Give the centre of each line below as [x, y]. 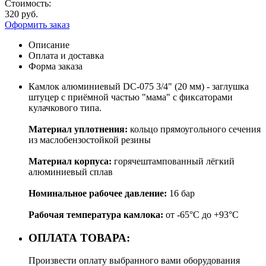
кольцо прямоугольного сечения [194, 129]
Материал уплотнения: [78, 129]
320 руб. [21, 14]
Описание [49, 45]
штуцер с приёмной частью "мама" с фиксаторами [131, 97]
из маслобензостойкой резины [90, 140]
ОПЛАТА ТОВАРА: [81, 237]
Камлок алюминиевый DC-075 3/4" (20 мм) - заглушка [139, 86]
